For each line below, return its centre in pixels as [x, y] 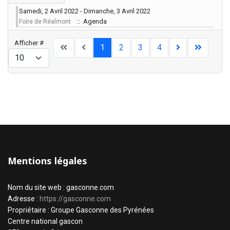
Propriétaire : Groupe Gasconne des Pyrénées [81, 210]
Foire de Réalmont [45, 22]
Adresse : [24, 199]
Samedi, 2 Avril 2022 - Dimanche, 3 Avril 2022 [85, 11]
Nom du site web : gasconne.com [61, 187]
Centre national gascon [45, 221]
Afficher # [29, 43]
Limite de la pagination [151, 42]
